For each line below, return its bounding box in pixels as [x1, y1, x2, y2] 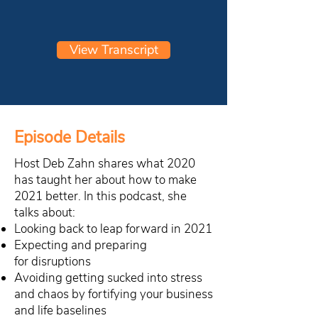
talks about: [14, 204, 75, 221]
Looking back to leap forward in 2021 [14, 221, 212, 237]
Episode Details [14, 126, 125, 148]
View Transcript [69, 41, 158, 58]
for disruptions [14, 253, 91, 270]
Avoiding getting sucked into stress [14, 270, 202, 286]
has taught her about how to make [14, 172, 197, 188]
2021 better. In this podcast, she [14, 188, 187, 204]
